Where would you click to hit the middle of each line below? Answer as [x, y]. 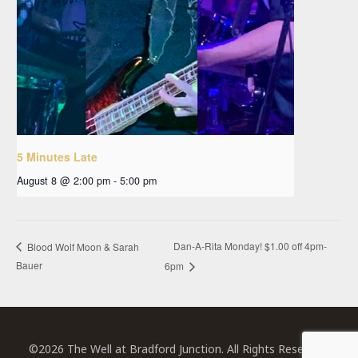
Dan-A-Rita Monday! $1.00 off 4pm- [250, 246]
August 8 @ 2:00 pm [64, 180]
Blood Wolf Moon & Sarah [82, 246]
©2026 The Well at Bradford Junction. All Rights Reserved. [179, 348]
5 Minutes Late [57, 156]
